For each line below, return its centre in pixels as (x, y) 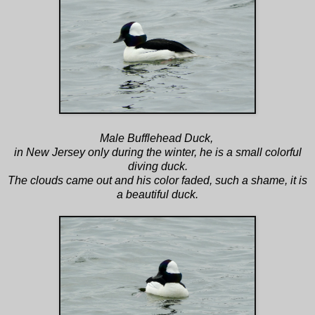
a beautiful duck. (157, 194)
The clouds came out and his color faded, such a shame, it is (157, 180)
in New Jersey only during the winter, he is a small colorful (157, 152)
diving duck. (157, 166)
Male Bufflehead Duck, (157, 138)
